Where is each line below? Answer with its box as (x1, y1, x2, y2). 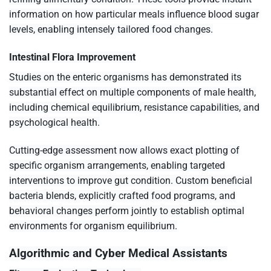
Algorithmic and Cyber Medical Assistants (9, 246, 227, 260)
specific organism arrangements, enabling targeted (9, 159, 225, 171)
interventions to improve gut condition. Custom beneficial (9, 174, 252, 186)
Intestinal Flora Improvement (9, 51, 135, 64)
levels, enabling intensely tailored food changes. (9, 24, 213, 36)
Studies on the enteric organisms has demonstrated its (9, 71, 241, 83)
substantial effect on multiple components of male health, (9, 87, 256, 99)
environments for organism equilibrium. (9, 220, 177, 232)
